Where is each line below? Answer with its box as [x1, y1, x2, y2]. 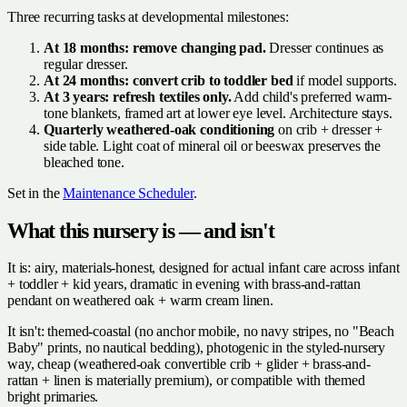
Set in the [7, 185, 64, 202]
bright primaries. [7, 388, 99, 404]
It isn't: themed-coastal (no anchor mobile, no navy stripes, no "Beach [7, 323, 394, 339]
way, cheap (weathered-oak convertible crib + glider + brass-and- [7, 355, 371, 372]
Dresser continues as [265, 40, 384, 56]
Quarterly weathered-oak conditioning [44, 122, 275, 138]
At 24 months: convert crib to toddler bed [44, 73, 293, 89]
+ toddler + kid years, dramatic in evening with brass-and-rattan [7, 275, 361, 292]
